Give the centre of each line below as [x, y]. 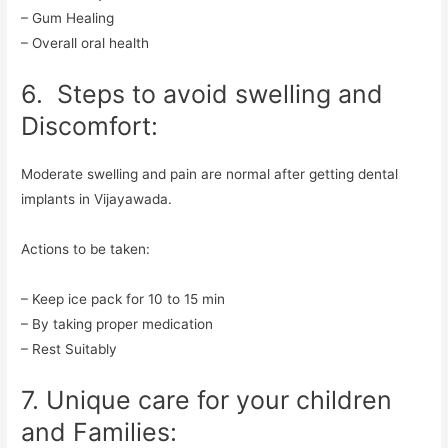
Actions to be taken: [86, 248]
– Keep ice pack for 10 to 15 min [123, 298]
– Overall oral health [85, 42]
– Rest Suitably [69, 348]
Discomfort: [90, 125]
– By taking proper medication [117, 323]
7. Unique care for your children [207, 399]
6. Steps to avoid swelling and [202, 93]
